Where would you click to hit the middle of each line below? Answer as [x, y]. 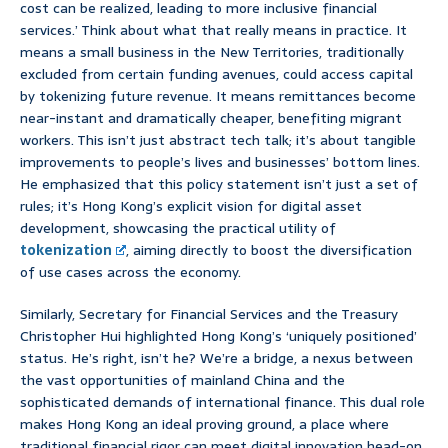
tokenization [66, 250]
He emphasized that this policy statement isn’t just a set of [219, 184]
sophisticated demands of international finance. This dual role [222, 402]
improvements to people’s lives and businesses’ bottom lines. [220, 162]
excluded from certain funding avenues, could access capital [216, 74]
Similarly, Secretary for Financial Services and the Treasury [209, 314]
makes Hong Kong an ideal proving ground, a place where [204, 424]
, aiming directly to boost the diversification [269, 250]
